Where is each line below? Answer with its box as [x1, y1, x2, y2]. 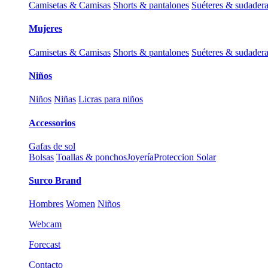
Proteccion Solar [154, 151, 216, 162]
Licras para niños [78, 94, 143, 105]
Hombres [29, 199, 63, 209]
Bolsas [29, 151, 54, 162]
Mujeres [29, 23, 62, 34]
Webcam [29, 219, 62, 230]
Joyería [127, 151, 154, 162]
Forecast [29, 239, 60, 250]
